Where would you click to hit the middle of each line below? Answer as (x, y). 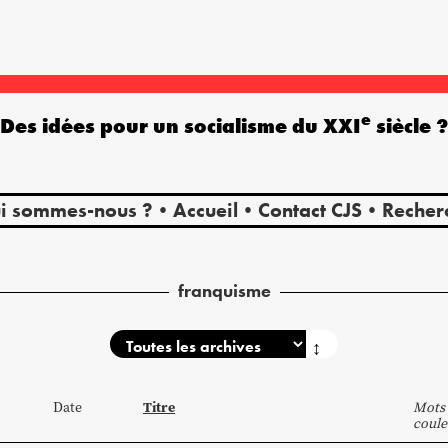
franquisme (224, 290)
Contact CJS (309, 209)
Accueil (205, 209)
